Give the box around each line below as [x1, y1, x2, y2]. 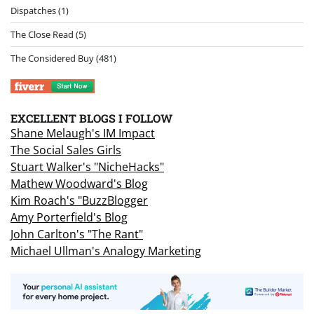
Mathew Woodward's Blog [11, 176, 148, 192]
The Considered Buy [11, 52, 94, 65]
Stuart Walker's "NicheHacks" [11, 159, 164, 175]
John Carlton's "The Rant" [11, 226, 143, 243]
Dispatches [11, 4, 56, 18]
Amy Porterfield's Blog [11, 210, 128, 226]
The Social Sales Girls [11, 142, 121, 158]
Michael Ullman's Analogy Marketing [11, 243, 201, 259]
